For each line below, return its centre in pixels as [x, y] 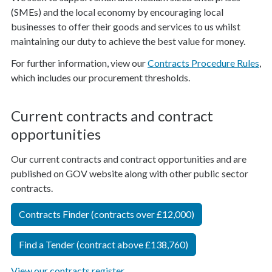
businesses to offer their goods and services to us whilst [126, 27]
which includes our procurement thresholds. [100, 78]
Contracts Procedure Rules [203, 63]
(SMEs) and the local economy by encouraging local [117, 12]
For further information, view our [79, 63]
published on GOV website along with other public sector [130, 173]
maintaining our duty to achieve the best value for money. [128, 41]
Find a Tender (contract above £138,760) [104, 244]
